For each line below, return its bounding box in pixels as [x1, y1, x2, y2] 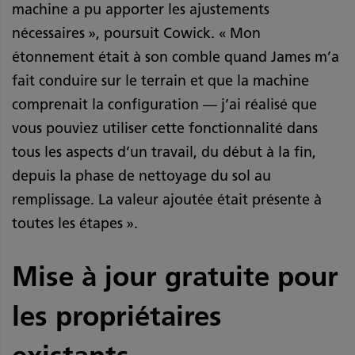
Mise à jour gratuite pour [12, 258, 338, 293]
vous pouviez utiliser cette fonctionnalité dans [12, 119, 318, 137]
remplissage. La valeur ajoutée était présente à [12, 190, 322, 208]
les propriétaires [12, 298, 222, 333]
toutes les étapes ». [12, 214, 138, 232]
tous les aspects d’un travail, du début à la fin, [12, 143, 316, 161]
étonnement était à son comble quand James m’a [12, 48, 339, 66]
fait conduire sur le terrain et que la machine [12, 71, 309, 90]
